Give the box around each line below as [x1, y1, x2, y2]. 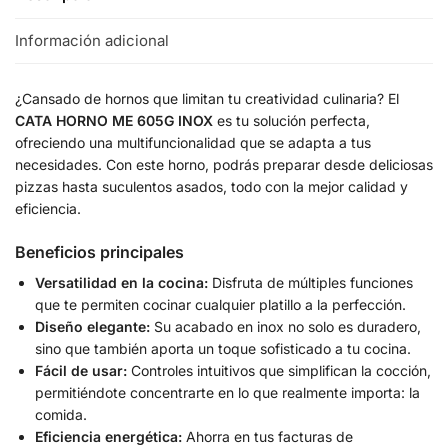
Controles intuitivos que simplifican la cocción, [127, 361, 431, 379]
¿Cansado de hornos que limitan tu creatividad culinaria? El [15, 89, 399, 107]
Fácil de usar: [35, 361, 127, 379]
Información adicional [15, 30, 169, 50]
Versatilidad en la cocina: [35, 273, 208, 291]
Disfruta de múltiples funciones [208, 273, 413, 291]
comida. [35, 405, 87, 423]
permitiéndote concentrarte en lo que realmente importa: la [35, 383, 420, 401]
